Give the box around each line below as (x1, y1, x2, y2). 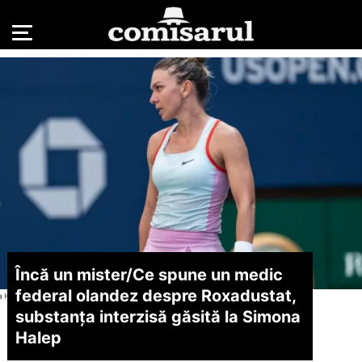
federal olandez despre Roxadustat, (15, 285, 297, 305)
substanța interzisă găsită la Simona (15, 306, 301, 326)
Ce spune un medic (132, 264, 283, 284)
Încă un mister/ (15, 264, 133, 284)
